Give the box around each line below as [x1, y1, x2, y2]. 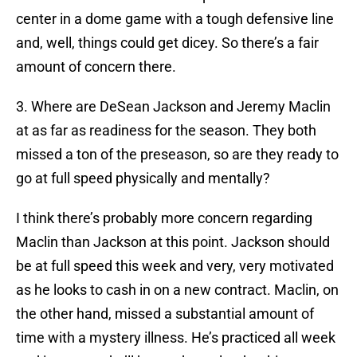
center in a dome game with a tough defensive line [16, 10, 334, 28]
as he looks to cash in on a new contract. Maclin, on [16, 281, 339, 299]
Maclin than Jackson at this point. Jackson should [16, 233, 330, 251]
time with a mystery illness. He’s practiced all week [16, 329, 335, 347]
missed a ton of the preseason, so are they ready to [16, 146, 339, 163]
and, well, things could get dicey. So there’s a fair [16, 34, 319, 52]
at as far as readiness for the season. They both [16, 122, 316, 139]
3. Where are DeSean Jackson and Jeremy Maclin [16, 98, 331, 116]
